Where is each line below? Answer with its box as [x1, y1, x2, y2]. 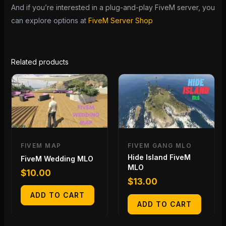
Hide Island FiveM [128, 153, 191, 162]
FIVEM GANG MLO [128, 142, 192, 150]
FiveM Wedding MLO [20, 154, 93, 163]
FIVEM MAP [20, 141, 62, 149]
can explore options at [11, 16, 88, 25]
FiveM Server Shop [88, 16, 153, 25]
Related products [11, 58, 69, 67]
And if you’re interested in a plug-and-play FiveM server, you [11, 3, 215, 12]
